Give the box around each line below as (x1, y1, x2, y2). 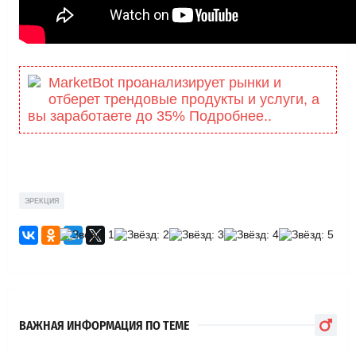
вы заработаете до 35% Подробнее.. (28, 108, 272, 125)
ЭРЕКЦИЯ (25, 196, 59, 205)
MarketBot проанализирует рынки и (48, 75, 281, 91)
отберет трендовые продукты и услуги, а (48, 91, 319, 108)
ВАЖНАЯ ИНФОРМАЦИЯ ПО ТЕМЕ (19, 317, 189, 333)
